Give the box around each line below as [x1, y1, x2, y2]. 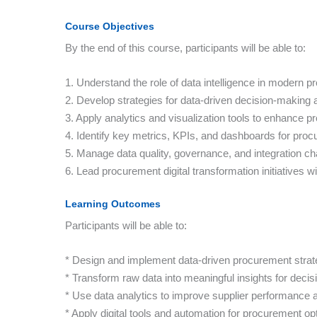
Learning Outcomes [65, 198, 161, 209]
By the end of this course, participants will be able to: [65, 42, 306, 54]
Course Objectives [65, 21, 154, 32]
